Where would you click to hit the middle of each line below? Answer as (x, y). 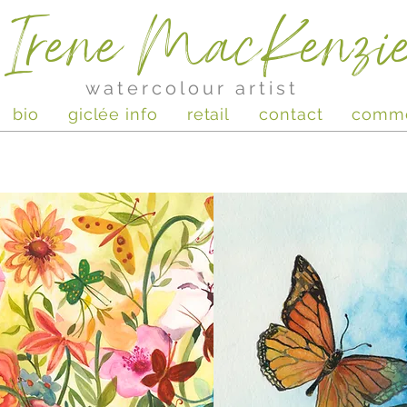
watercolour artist (192, 88)
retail (208, 114)
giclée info (113, 114)
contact (291, 114)
